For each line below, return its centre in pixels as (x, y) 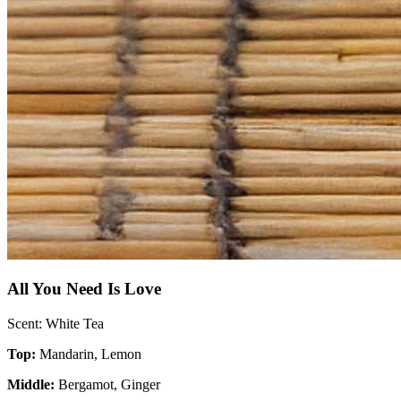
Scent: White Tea (55, 324)
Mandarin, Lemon (90, 354)
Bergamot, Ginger (109, 385)
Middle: (33, 385)
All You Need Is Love (84, 289)
